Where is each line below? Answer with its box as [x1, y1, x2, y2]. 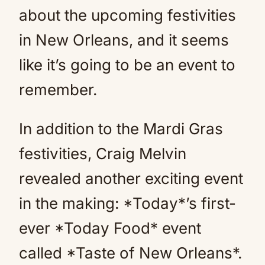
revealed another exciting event [19, 169, 243, 188]
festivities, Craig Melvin [19, 144, 186, 163]
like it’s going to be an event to [19, 56, 235, 74]
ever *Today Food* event [19, 219, 201, 237]
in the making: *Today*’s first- [19, 194, 236, 212]
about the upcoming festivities [19, 6, 236, 24]
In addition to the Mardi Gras [19, 119, 223, 138]
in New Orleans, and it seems [19, 31, 229, 49]
